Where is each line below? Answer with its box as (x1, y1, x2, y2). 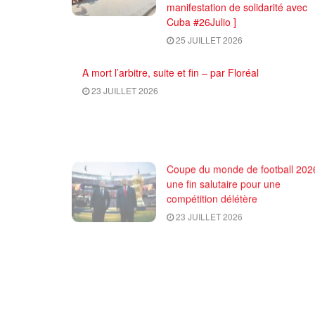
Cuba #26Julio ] (167, 14, 236, 29)
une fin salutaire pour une (167, 174, 281, 189)
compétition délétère (167, 189, 257, 204)
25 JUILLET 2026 (174, 33, 243, 46)
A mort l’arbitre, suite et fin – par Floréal (82, 65, 259, 79)
